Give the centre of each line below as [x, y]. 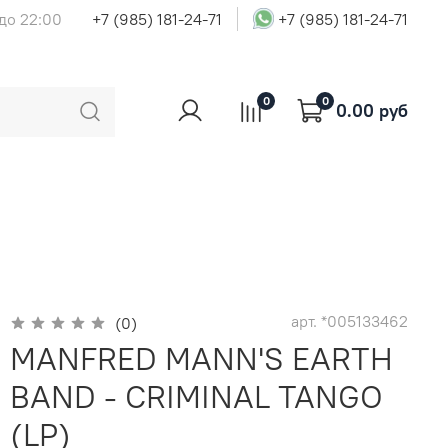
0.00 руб [372, 110]
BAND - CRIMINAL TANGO [197, 396]
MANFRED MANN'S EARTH [202, 358]
